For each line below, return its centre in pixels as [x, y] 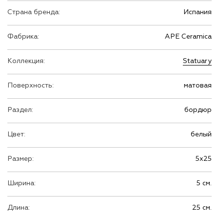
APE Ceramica [188, 37]
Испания [197, 12]
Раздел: [20, 110]
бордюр [198, 110]
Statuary [197, 61]
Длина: [19, 208]
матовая [198, 86]
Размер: [21, 159]
